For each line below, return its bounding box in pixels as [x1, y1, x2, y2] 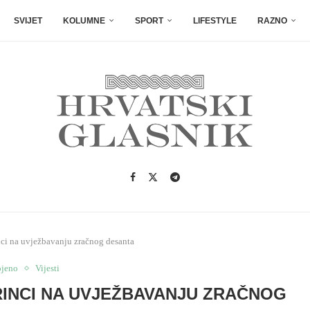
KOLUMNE [63, 16, 105, 26]
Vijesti [35, 263, 60, 273]
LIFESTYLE [193, 16, 237, 26]
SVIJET [14, 16, 42, 26]
